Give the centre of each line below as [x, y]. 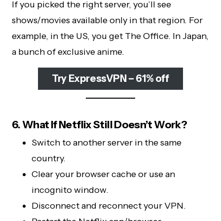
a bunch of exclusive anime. [68, 52]
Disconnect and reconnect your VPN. [109, 205]
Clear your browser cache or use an [103, 174]
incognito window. [70, 190]
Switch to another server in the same [107, 142]
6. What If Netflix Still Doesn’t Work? [100, 124]
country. [49, 158]
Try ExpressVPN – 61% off [110, 79]
